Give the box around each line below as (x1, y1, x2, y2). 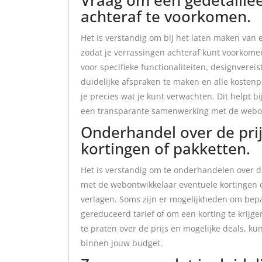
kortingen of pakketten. (81, 137, 250, 159)
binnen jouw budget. (81, 237, 163, 249)
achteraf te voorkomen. (81, 5, 251, 27)
